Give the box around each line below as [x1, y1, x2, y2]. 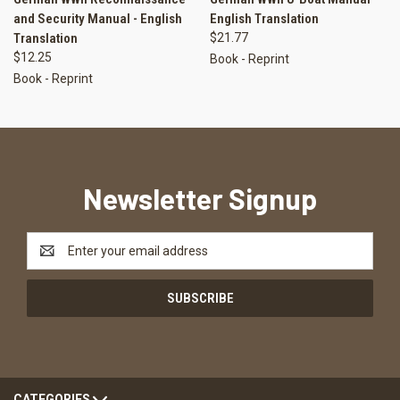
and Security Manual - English [13, 11, 182, 28]
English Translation [209, 11, 319, 28]
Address [27, 253, 74, 268]
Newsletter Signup [83, 181, 317, 216]
